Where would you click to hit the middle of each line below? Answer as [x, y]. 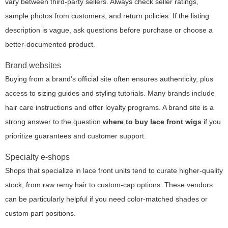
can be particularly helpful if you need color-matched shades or [106, 199]
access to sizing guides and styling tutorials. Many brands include [110, 93]
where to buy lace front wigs [152, 122]
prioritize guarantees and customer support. [76, 136]
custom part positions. [40, 213]
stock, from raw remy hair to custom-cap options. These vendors [109, 185]
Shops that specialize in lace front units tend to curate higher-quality [114, 171]
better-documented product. [50, 45]
